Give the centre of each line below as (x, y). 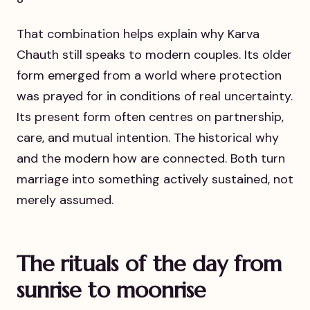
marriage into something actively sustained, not (155, 180)
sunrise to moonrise (111, 290)
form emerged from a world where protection (149, 76)
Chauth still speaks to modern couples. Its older (154, 55)
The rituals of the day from (149, 263)
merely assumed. (65, 200)
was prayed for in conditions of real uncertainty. (155, 97)
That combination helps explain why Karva (138, 34)
